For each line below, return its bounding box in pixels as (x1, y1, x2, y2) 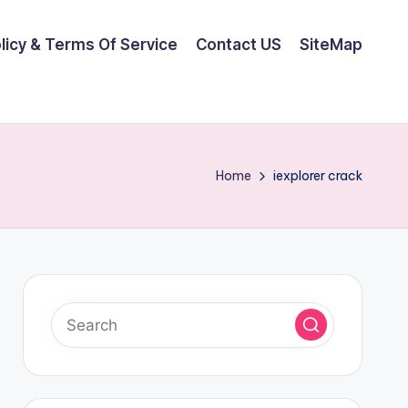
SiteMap (300, 35, 362, 54)
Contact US (196, 35, 281, 54)
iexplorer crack (273, 167, 362, 184)
